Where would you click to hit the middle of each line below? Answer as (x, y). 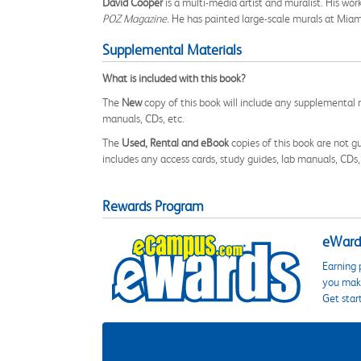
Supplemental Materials (172, 50)
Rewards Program (153, 206)
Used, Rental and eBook (175, 143)
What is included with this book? (174, 78)
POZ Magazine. (136, 19)
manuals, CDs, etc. (143, 118)
